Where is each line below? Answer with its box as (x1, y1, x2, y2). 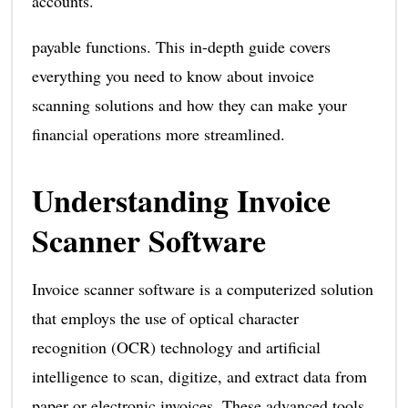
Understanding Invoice (31, 177, 331, 223)
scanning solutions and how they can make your (31, 93, 347, 116)
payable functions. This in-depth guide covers (31, 35, 331, 57)
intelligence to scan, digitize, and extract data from (31, 364, 367, 387)
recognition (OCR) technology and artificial (31, 335, 321, 358)
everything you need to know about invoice (31, 64, 314, 87)
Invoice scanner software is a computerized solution (31, 277, 373, 300)
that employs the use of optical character (31, 306, 299, 329)
